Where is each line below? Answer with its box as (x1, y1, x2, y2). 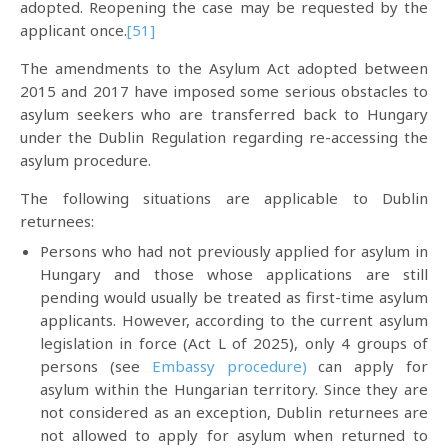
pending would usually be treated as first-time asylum (40, 287, 428, 307)
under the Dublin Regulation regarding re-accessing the (20, 126, 428, 147)
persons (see (40, 356, 152, 376)
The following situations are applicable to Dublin (20, 187, 428, 208)
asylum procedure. (20, 149, 151, 170)
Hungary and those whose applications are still (40, 264, 428, 284)
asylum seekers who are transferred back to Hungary (20, 103, 428, 124)
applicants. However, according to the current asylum (40, 310, 428, 330)
